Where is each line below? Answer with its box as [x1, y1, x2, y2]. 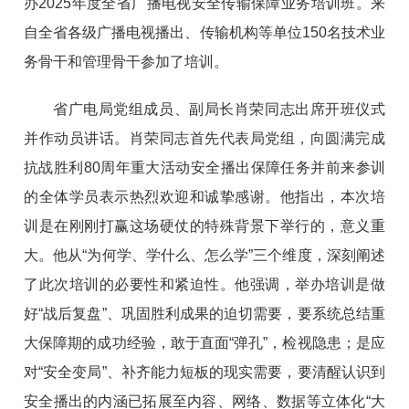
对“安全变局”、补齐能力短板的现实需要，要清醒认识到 [24, 363, 385, 380]
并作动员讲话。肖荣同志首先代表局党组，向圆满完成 [24, 130, 385, 146]
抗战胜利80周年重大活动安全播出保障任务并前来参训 [24, 159, 385, 175]
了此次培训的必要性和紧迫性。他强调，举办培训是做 [24, 276, 385, 292]
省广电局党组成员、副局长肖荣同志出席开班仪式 [53, 100, 385, 117]
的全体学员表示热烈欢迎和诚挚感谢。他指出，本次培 [24, 188, 385, 204]
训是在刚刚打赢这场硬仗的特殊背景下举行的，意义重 [24, 217, 385, 234]
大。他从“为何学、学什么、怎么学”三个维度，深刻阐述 [24, 246, 385, 263]
